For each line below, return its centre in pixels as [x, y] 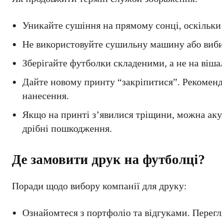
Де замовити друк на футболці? [109, 160]
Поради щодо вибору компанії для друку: [99, 186]
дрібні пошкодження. [67, 128]
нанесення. [46, 96]
